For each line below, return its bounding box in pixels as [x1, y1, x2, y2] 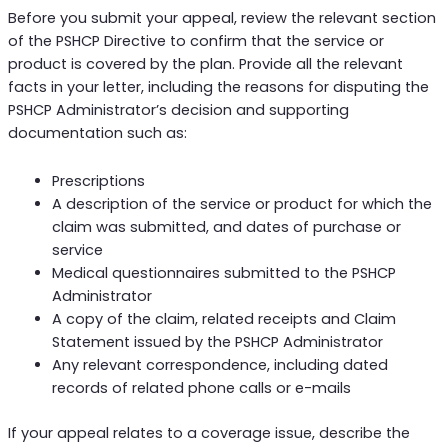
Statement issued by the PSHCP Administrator [51, 332, 383, 353]
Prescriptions [51, 171, 145, 192]
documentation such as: [7, 122, 187, 143]
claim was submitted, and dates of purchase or [51, 217, 401, 238]
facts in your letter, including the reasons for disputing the [7, 76, 429, 97]
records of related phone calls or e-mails [51, 378, 351, 399]
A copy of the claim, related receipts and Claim [51, 309, 396, 330]
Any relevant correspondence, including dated [51, 355, 388, 376]
